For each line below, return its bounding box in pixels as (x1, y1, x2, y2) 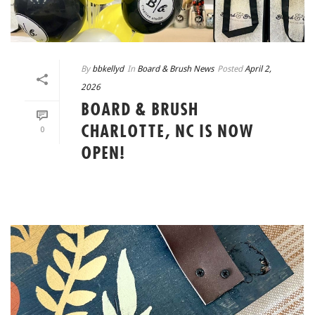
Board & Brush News (137, 63, 214, 74)
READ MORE (157, 181, 214, 191)
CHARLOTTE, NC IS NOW (81, 123, 254, 141)
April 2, (245, 63, 271, 74)
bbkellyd (92, 63, 124, 74)
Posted (217, 63, 243, 74)
